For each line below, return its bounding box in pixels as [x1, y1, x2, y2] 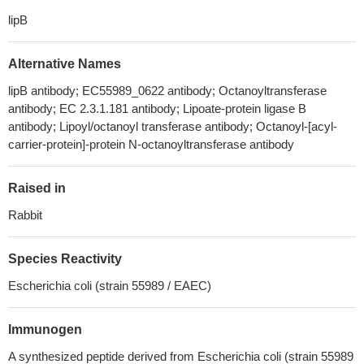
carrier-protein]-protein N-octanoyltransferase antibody [8, 137, 294, 151]
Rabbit [8, 208, 42, 222]
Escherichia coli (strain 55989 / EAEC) [8, 279, 211, 292]
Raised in [8, 181, 66, 195]
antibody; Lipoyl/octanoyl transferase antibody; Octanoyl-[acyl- [8, 119, 337, 133]
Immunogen [8, 323, 82, 336]
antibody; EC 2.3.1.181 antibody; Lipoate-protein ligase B [8, 102, 306, 115]
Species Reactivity [8, 252, 122, 266]
